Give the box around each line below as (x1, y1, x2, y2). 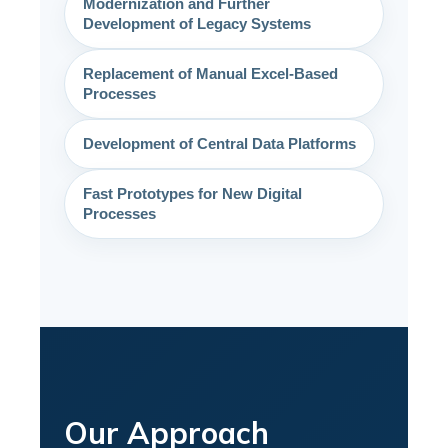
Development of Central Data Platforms (83, 134, 356, 152)
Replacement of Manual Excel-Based (83, 64, 338, 82)
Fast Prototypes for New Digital (83, 184, 302, 202)
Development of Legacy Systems (83, 14, 311, 32)
